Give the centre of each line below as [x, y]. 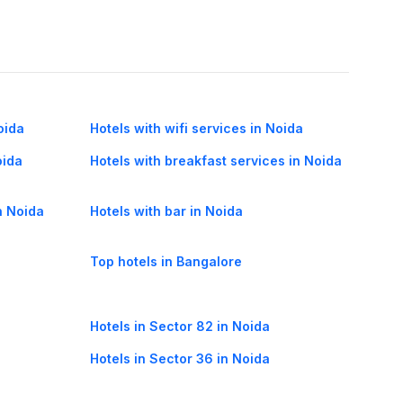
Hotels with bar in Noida [166, 211]
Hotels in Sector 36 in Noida [180, 359]
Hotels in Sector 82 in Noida [180, 327]
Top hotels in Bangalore [166, 262]
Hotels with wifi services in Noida [197, 129]
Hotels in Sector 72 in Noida [179, 391]
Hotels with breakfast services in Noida [216, 161]
